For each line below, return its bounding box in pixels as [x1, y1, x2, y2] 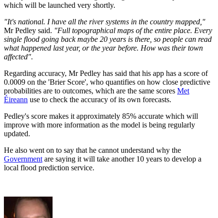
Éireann [4, 95, 28, 104]
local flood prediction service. [4, 163, 94, 172]
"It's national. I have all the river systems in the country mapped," [4, 18, 205, 26]
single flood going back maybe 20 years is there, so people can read [4, 35, 212, 44]
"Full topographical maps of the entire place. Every [54, 26, 212, 35]
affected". [4, 53, 35, 61]
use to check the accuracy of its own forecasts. [28, 95, 171, 104]
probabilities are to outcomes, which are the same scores [4, 87, 177, 95]
